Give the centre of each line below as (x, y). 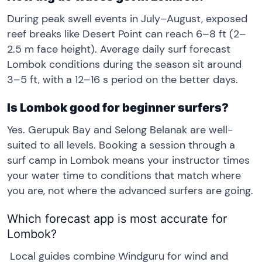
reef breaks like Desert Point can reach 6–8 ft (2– (127, 34)
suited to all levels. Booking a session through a (121, 145)
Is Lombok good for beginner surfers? (118, 108)
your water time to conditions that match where (124, 175)
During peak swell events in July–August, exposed (127, 19)
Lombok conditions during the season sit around (124, 65)
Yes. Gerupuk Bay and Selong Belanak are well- (120, 130)
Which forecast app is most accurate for (117, 218)
